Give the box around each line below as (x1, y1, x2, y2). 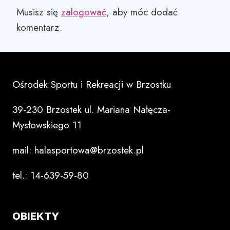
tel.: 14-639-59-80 (12, 168, 89, 183)
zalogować (61, 5, 106, 19)
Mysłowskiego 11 (12, 118, 82, 132)
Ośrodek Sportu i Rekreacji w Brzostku (12, 78, 171, 92)
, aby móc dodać (106, 5, 178, 19)
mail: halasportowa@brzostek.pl (12, 143, 144, 158)
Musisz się (16, 5, 61, 19)
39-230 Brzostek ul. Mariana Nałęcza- (12, 103, 170, 117)
